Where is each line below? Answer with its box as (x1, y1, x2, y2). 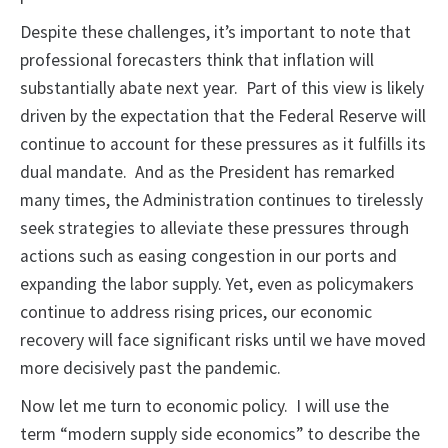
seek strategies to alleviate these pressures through (20, 217, 409, 240)
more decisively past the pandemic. (20, 357, 285, 380)
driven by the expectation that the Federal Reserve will (20, 105, 426, 128)
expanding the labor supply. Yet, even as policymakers (20, 273, 414, 296)
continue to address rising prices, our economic (20, 301, 372, 324)
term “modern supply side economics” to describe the (20, 423, 420, 446)
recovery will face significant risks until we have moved (20, 329, 426, 352)
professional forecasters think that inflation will (20, 49, 374, 72)
